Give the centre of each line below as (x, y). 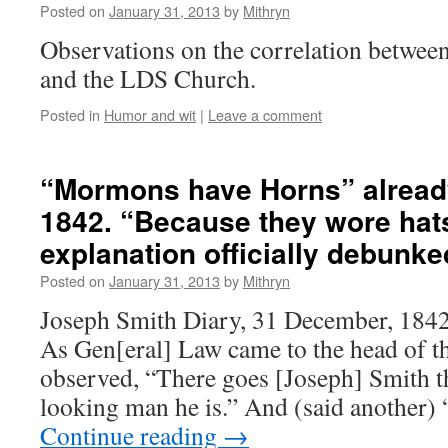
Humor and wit (150, 114)
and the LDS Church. (148, 78)
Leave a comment (265, 114)
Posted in (70, 114)
